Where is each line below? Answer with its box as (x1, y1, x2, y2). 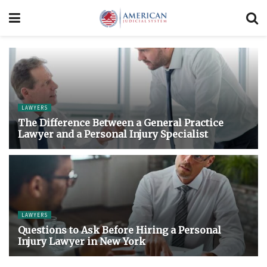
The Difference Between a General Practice (18, 117, 223, 129)
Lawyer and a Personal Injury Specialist (18, 128, 208, 140)
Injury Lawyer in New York (18, 235, 145, 247)
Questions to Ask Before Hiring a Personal (18, 224, 221, 236)
